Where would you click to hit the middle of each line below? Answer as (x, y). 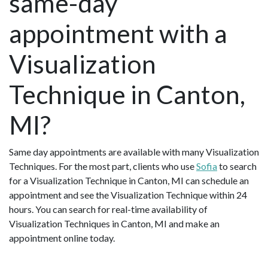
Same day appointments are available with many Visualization (134, 151)
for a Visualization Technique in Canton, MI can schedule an (129, 180)
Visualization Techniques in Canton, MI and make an (114, 223)
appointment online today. (62, 237)
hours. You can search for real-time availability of (108, 209)
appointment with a (118, 33)
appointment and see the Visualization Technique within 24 (128, 194)
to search (237, 166)
